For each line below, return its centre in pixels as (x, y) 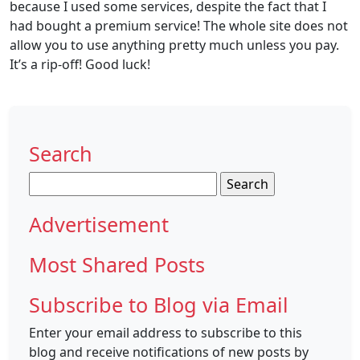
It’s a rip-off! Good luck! (80, 64)
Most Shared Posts (117, 264)
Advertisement (99, 224)
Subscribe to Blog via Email (159, 305)
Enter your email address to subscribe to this (166, 333)
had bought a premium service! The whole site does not (179, 26)
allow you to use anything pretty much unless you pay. (174, 45)
